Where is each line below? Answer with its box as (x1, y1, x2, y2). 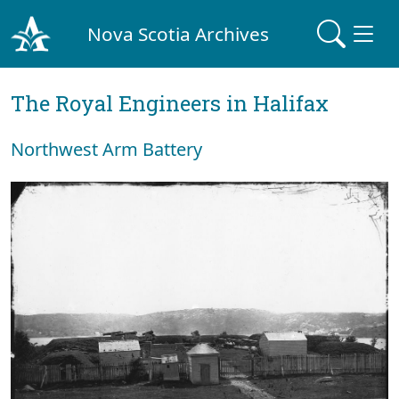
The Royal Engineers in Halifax (11, 89, 329, 118)
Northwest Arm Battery (11, 137, 202, 161)
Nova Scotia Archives (87, 20, 270, 46)
